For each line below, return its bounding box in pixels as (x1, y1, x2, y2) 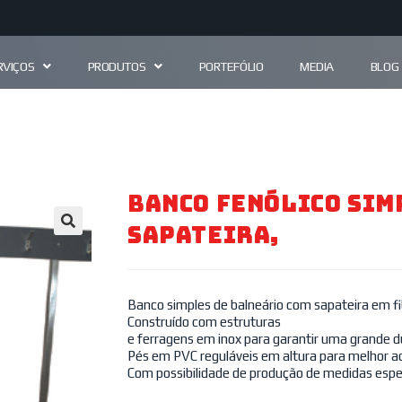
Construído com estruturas (127, 314, 281, 329)
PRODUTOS (87, 59, 146, 74)
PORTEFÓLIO (198, 59, 264, 74)
